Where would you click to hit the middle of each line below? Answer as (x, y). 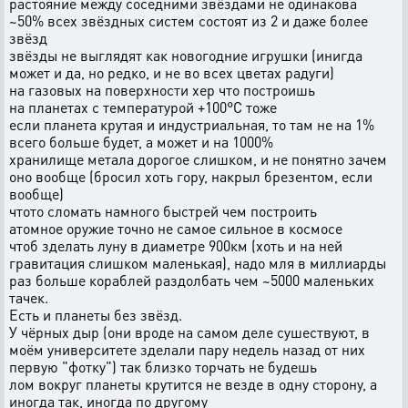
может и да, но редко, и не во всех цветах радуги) (172, 72)
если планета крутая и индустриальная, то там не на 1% (192, 124)
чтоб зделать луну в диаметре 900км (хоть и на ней (176, 245)
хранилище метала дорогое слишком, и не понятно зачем (198, 159)
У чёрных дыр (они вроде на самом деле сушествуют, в (189, 332)
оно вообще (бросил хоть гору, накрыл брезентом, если (191, 176)
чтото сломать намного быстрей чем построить (163, 211)
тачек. (29, 297)
